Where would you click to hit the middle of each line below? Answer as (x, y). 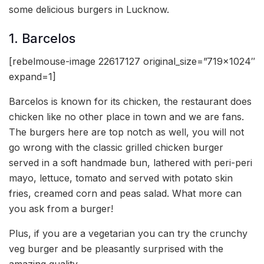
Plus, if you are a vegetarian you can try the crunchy (128, 234)
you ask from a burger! (61, 209)
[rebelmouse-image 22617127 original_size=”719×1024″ (132, 62)
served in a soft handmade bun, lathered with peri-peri (131, 163)
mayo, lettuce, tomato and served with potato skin (121, 178)
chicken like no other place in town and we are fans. (126, 117)
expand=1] (32, 77)
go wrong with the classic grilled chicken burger (116, 148)
